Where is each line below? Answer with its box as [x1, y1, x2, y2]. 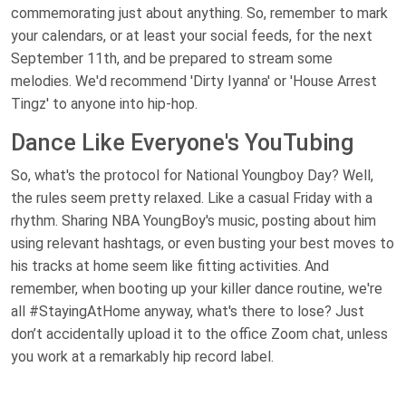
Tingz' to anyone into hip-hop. [11, 95, 198, 113]
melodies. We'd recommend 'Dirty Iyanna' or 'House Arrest [11, 72, 377, 91]
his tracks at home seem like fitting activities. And [11, 257, 329, 275]
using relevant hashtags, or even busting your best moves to [11, 235, 394, 253]
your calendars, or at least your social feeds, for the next [11, 27, 372, 45]
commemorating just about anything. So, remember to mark [11, 5, 388, 23]
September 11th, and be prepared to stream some [11, 50, 333, 68]
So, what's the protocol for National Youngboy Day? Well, [11, 167, 373, 185]
